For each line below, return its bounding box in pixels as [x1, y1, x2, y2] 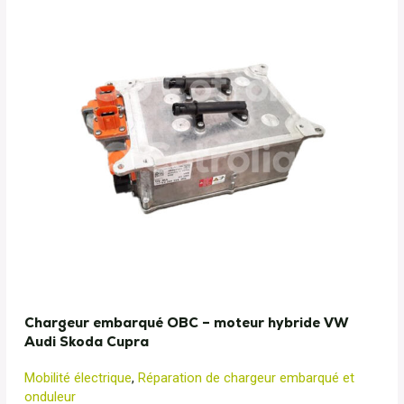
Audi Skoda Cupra [24, 333, 149, 350]
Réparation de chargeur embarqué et [138, 370, 354, 386]
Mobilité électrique [24, 370, 132, 386]
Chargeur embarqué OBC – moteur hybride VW [24, 314, 349, 331]
